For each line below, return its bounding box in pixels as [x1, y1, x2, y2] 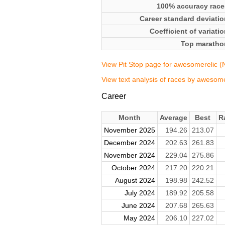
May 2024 [123, 214, 155, 222]
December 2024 [103, 139, 155, 147]
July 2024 [124, 189, 155, 197]
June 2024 [121, 201, 155, 210]
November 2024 [103, 151, 155, 160]
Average [159, 114, 187, 122]
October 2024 [111, 164, 155, 172]
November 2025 [103, 126, 155, 135]
